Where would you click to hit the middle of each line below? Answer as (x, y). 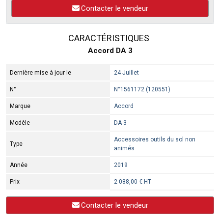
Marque (20, 106)
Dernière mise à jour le (40, 73)
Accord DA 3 (110, 51)
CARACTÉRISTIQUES (108, 38)
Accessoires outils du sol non (154, 139)
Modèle (20, 123)
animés (124, 148)
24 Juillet (126, 73)
